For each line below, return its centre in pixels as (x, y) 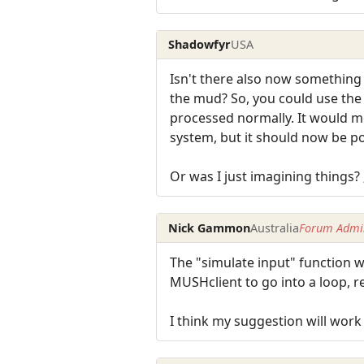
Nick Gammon (210, 227)
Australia (275, 227)
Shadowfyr (200, 45)
